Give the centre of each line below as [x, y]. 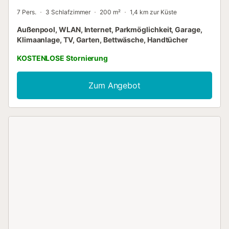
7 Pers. [27, 12]
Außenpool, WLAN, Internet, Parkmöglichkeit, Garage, [110, 30]
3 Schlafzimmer [68, 12]
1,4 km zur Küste [153, 12]
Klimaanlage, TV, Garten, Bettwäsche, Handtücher [103, 40]
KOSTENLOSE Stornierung [63, 58]
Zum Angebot [114, 86]
